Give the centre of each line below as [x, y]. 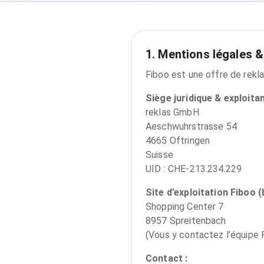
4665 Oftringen [178, 141]
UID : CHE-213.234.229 [194, 169]
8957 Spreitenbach [186, 221]
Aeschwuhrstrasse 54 [191, 126]
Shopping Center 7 [185, 207]
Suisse [159, 155]
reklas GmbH [172, 112]
